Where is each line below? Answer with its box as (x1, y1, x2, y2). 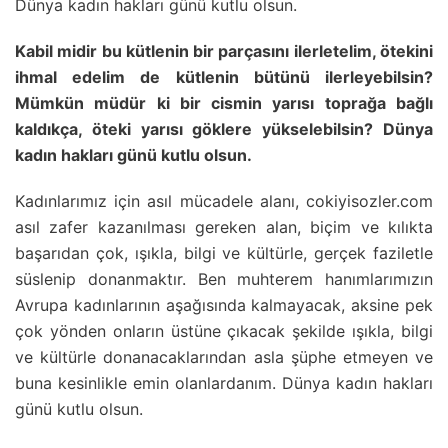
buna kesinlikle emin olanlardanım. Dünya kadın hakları (15, 372, 433, 393)
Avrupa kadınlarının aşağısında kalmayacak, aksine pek (15, 294, 433, 315)
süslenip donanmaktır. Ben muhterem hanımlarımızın (15, 268, 433, 289)
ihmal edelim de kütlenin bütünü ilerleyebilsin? (15, 66, 433, 87)
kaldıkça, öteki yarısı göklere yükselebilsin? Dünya (15, 118, 433, 139)
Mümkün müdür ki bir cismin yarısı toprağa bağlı (15, 92, 433, 113)
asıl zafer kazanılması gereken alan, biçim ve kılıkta (15, 216, 433, 237)
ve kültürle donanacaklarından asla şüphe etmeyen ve (15, 346, 433, 367)
